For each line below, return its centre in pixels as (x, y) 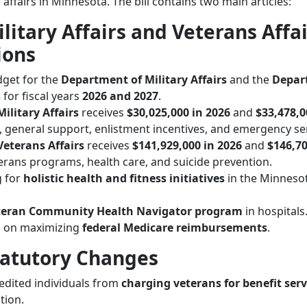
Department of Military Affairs (144, 79)
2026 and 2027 (120, 96)
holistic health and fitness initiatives (124, 178)
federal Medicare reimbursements (175, 228)
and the (249, 79)
